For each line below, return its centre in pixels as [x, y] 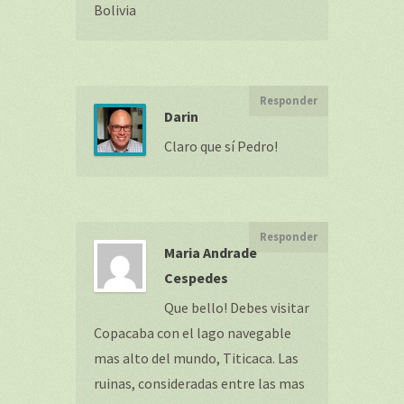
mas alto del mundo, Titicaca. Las [196, 358]
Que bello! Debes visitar [237, 308]
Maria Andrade [211, 252]
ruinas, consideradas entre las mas [199, 383]
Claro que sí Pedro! [221, 146]
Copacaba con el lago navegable [193, 333]
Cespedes [196, 278]
